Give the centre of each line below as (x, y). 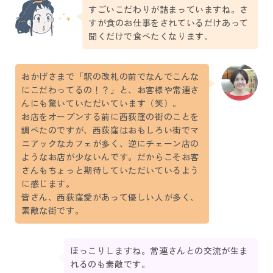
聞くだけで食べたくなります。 (151, 37)
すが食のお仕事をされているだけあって (168, 23)
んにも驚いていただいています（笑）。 (101, 104)
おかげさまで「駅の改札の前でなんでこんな (110, 77)
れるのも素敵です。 (110, 265)
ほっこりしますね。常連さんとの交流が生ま (159, 251)
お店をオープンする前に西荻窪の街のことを (111, 117)
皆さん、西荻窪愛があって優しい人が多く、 (111, 198)
